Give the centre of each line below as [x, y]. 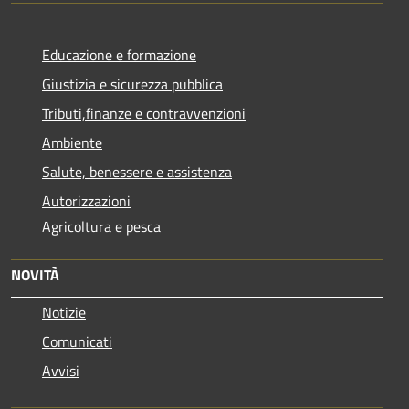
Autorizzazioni [86, 200]
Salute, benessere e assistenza [137, 171]
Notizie [64, 312]
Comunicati [77, 341]
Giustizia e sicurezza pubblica [132, 84]
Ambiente [72, 142]
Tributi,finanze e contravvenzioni [144, 113]
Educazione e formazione [119, 54]
